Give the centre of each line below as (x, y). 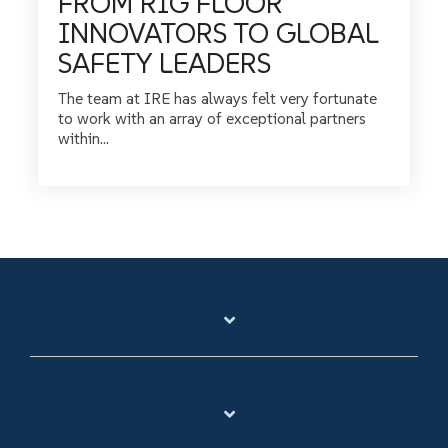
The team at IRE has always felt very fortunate (217, 97)
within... (83, 137)
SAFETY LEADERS (164, 63)
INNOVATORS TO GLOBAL (218, 33)
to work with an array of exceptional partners (212, 117)
